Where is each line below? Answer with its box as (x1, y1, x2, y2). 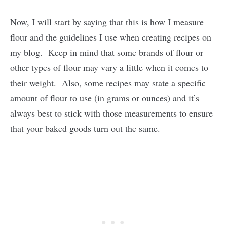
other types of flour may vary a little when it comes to (10, 61, 208, 73)
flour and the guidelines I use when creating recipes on (10, 31, 211, 43)
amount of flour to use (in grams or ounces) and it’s (10, 92, 199, 104)
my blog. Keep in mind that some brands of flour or (10, 46, 203, 58)
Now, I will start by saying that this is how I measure (10, 16, 204, 28)
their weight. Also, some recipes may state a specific (10, 77, 206, 89)
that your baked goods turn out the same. (10, 122, 160, 134)
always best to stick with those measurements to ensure (10, 107, 213, 119)
